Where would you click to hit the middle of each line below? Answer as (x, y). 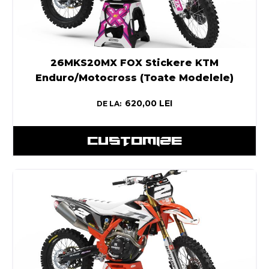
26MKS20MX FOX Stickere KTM (134, 63)
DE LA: (109, 104)
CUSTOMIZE (134, 141)
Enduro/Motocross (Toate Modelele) (134, 78)
